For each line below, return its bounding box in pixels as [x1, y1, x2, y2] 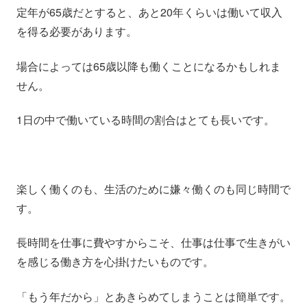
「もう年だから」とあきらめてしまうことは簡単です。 [16, 288, 291, 304]
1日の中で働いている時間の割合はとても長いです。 [16, 112, 275, 128]
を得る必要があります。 [16, 23, 137, 40]
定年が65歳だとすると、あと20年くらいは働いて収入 [16, 4, 282, 21]
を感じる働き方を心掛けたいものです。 [16, 254, 214, 270]
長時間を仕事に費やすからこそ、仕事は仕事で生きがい [16, 234, 291, 251]
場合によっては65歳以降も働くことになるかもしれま [16, 58, 281, 74]
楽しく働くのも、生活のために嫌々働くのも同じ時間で [16, 181, 291, 197]
